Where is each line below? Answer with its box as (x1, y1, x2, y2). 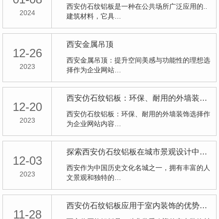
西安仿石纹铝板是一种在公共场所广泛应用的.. (66, 2, 207, 10)
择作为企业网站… (66, 66, 121, 74)
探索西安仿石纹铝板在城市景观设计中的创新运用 (199, 148, 207, 156)
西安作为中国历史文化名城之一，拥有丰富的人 (66, 164, 210, 172)
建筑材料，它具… (66, 12, 121, 20)
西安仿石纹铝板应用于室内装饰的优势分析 (199, 201, 207, 210)
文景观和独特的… (66, 174, 121, 181)
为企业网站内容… (66, 120, 121, 128)
